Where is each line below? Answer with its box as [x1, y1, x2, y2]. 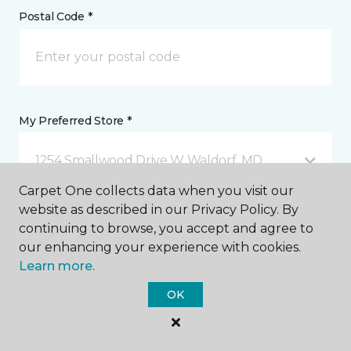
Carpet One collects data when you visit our [19, 183, 294, 198]
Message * [19, 210, 76, 225]
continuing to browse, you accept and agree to [19, 221, 313, 236]
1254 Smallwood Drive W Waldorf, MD [35, 153, 263, 168]
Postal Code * [19, 9, 92, 24]
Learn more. [19, 259, 95, 273]
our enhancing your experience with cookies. [19, 240, 301, 255]
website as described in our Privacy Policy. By [19, 202, 299, 217]
